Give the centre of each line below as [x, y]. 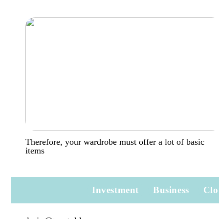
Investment [115, 190]
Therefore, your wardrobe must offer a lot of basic [115, 142]
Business [171, 190]
